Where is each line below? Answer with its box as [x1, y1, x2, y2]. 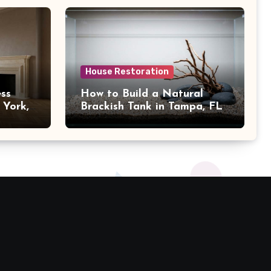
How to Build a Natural [80, 88, 203, 100]
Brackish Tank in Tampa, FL [80, 101, 223, 113]
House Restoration [85, 67, 169, 77]
